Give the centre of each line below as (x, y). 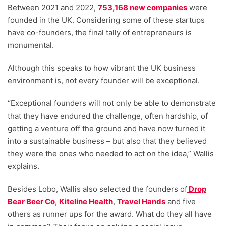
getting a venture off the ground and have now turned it (106, 129)
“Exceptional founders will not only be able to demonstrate (112, 103)
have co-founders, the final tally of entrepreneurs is (100, 33)
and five (182, 202)
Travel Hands (141, 202)
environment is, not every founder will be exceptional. (104, 81)
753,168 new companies (143, 8)
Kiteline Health (86, 202)
